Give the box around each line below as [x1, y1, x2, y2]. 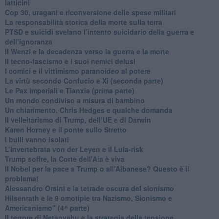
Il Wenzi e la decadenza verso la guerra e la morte [4, 46, 169, 56]
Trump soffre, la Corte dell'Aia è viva [4, 153, 125, 164]
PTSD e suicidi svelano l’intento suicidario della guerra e [4, 26, 194, 37]
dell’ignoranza [4, 36, 52, 46]
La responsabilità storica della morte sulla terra [4, 17, 162, 27]
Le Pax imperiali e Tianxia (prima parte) [4, 85, 134, 95]
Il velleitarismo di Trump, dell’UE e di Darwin [4, 114, 151, 125]
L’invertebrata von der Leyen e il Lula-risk [4, 144, 143, 154]
